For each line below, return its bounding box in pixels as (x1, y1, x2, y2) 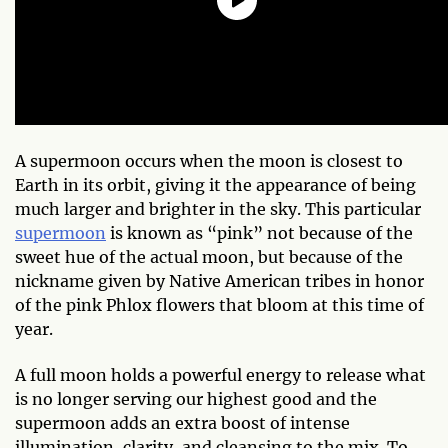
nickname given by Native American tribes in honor (15, 271, 424, 291)
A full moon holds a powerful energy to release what (15, 365, 426, 385)
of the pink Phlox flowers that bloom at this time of (15, 295, 424, 315)
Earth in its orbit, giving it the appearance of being (15, 175, 416, 195)
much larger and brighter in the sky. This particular (15, 199, 421, 219)
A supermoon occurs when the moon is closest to (15, 151, 403, 171)
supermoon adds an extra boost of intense (15, 413, 350, 433)
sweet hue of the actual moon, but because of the (15, 247, 403, 267)
